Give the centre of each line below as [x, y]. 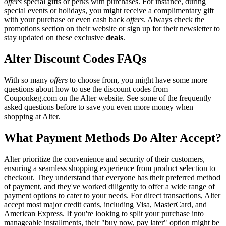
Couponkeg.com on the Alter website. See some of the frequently [108, 98]
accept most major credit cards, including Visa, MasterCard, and [105, 205]
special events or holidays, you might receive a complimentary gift [109, 10]
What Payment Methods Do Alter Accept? [113, 138]
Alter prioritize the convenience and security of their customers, [104, 159]
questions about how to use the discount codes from [86, 89]
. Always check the [174, 19]
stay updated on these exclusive [55, 37]
